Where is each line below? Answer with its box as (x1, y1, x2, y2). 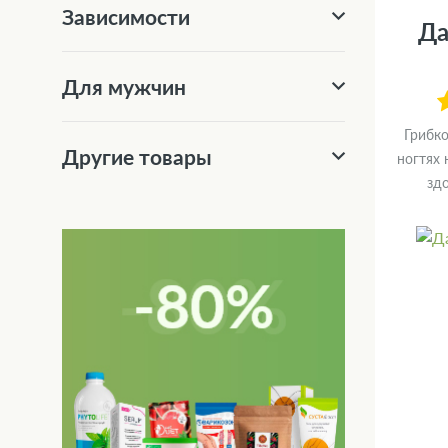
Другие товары (62, 144, 212, 170)
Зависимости (62, 4, 190, 30)
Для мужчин (62, 74, 186, 100)
